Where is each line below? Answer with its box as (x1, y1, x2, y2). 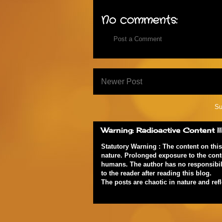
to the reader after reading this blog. (101, 169, 212, 177)
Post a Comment (113, 35, 162, 43)
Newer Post (101, 77, 142, 86)
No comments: (101, 12, 177, 28)
